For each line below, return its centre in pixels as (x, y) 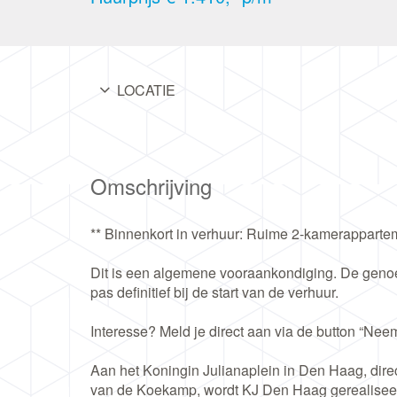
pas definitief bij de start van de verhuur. (214, 292)
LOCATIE (146, 90)
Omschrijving (151, 186)
